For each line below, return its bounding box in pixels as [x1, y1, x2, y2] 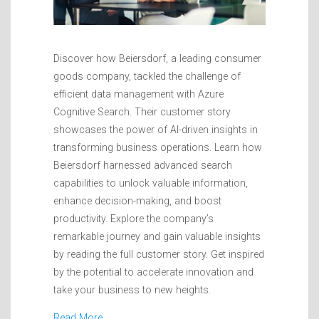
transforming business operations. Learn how [53, 141, 262, 153]
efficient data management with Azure [53, 88, 224, 100]
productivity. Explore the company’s [53, 212, 214, 224]
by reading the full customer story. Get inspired [53, 248, 264, 260]
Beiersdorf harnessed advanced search [53, 159, 232, 171]
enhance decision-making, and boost [53, 194, 221, 206]
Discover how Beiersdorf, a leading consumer [53, 52, 261, 64]
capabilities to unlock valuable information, [53, 177, 248, 189]
